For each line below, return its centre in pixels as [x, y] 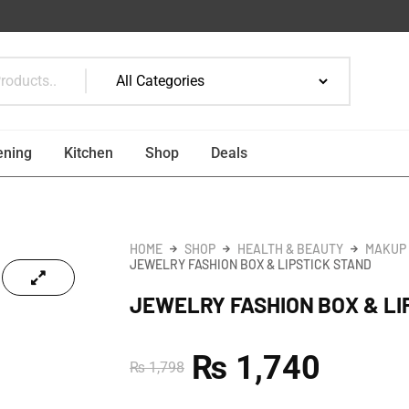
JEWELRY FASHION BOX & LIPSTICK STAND [251, 265]
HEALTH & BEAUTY [290, 249]
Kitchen [88, 153]
